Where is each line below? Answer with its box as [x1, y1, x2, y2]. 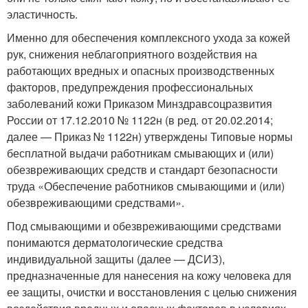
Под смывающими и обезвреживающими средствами [7, 218, 281, 234]
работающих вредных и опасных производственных [7, 63, 274, 78]
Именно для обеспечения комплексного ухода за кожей [7, 30, 290, 45]
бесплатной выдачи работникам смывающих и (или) [7, 145, 274, 161]
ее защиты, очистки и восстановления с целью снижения [7, 284, 297, 300]
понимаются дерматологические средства [7, 234, 223, 250]
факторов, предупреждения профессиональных [7, 79, 253, 95]
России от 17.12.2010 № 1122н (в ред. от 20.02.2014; [7, 112, 273, 128]
